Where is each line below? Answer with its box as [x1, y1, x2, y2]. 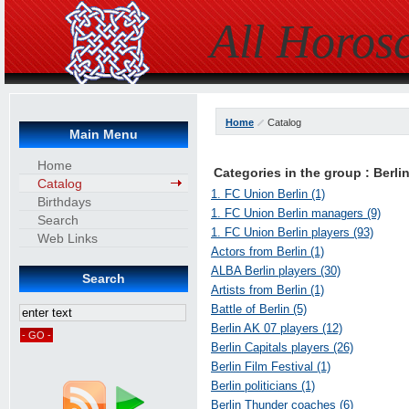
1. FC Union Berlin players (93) [211, 225, 373, 239]
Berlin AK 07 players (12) [211, 321, 342, 335]
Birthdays [37, 194, 91, 209]
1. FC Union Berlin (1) [211, 187, 325, 201]
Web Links [37, 231, 98, 246]
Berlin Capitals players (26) [211, 341, 353, 354]
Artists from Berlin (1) [211, 283, 324, 297]
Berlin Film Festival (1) [211, 360, 330, 373]
